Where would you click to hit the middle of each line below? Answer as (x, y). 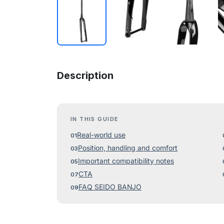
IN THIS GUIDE (94, 119)
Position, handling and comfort (128, 148)
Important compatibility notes (126, 161)
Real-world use (101, 135)
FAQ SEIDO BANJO (110, 187)
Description (85, 76)
